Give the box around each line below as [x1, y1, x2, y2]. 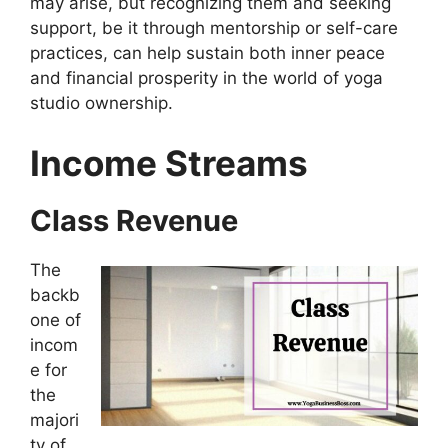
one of [30, 309, 81, 330]
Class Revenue [30, 202, 238, 238]
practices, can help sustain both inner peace [30, 43, 385, 64]
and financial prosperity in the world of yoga [30, 68, 383, 89]
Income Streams [30, 141, 308, 184]
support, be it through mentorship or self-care [30, 18, 398, 39]
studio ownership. [30, 93, 173, 114]
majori [30, 409, 79, 430]
